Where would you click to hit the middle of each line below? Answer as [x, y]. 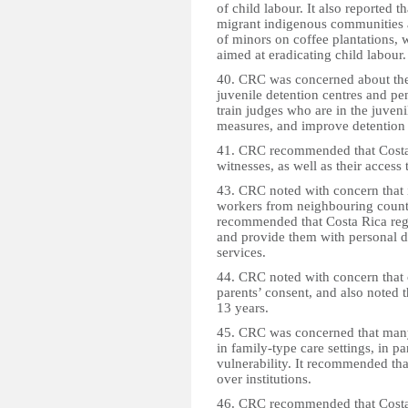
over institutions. [264, 379]
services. [241, 252]
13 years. [243, 308]
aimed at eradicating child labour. [311, 55]
